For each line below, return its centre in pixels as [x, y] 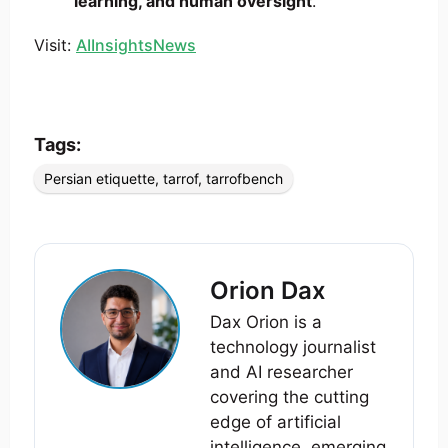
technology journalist [293, 347]
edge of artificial [275, 422]
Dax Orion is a [266, 322]
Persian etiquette [99, 179]
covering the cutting [289, 397]
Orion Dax [268, 291]
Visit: [55, 45]
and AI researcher [281, 372]
